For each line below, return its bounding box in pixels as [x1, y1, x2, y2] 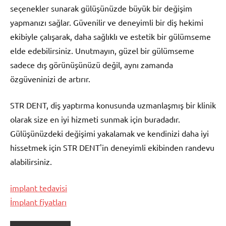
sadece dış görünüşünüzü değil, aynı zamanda [10, 59, 173, 70]
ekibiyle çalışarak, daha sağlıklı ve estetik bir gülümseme [10, 31, 211, 41]
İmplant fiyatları [10, 196, 67, 207]
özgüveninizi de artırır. [10, 73, 90, 84]
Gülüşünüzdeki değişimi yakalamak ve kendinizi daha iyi [10, 128, 209, 138]
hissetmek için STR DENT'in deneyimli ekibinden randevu [10, 142, 214, 152]
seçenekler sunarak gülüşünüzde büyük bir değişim [10, 3, 192, 13]
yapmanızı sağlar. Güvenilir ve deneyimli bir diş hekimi [10, 17, 203, 27]
